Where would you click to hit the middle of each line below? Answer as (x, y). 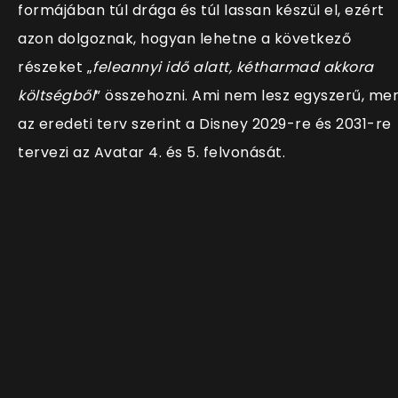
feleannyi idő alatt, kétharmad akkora (233, 68)
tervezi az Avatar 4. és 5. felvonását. (154, 153)
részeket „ (55, 68)
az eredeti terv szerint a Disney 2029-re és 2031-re (205, 124)
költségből (56, 96)
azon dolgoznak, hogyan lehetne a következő (184, 39)
